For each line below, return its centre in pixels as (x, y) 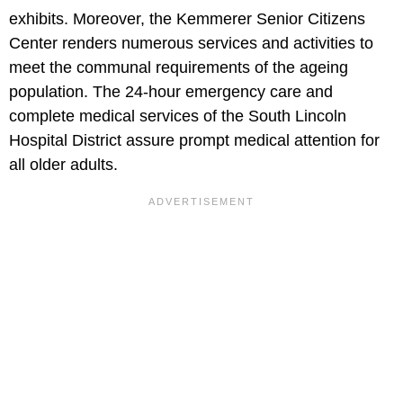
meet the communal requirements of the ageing (179, 68)
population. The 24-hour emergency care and (171, 92)
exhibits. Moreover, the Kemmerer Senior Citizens (187, 19)
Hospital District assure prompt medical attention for (194, 141)
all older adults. (63, 165)
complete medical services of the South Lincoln (178, 116)
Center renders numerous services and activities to (191, 44)
